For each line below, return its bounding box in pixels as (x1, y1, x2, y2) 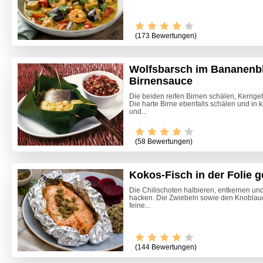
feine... (129, 201, 150, 210)
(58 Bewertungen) (135, 137, 193, 146)
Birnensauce (129, 75, 193, 87)
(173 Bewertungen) (135, 32, 197, 41)
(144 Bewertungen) (135, 242, 197, 251)
